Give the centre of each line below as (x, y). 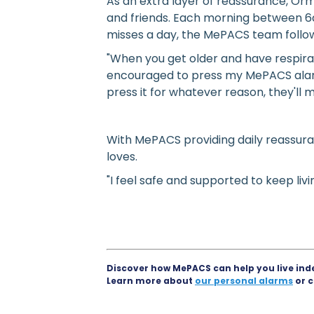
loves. (122, 156)
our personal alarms (244, 280)
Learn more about (151, 280)
